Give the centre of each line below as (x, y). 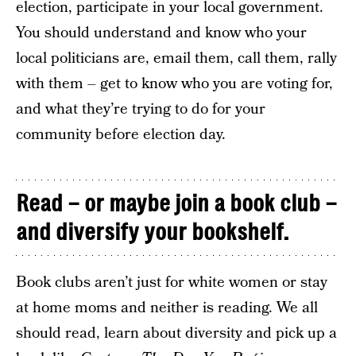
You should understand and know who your (161, 33)
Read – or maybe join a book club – (176, 203)
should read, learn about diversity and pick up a (176, 333)
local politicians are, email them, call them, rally (176, 58)
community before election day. (121, 135)
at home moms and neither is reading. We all (167, 308)
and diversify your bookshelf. (152, 232)
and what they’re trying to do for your (141, 109)
